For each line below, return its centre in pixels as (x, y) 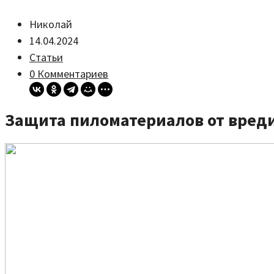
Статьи (46, 57)
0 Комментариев (69, 74)
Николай (51, 24)
